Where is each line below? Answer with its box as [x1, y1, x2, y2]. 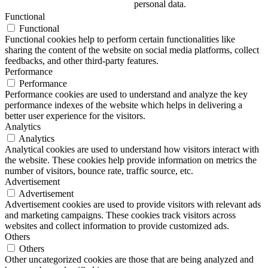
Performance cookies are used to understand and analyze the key [5, 89, 248, 100]
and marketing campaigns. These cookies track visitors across [5, 210, 236, 221]
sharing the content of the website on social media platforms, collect [5, 45, 259, 56]
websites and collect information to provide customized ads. [5, 221, 229, 232]
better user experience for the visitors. [5, 111, 145, 121]
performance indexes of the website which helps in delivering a [5, 100, 242, 111]
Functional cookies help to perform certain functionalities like [5, 34, 235, 45]
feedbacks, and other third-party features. [5, 56, 159, 66]
